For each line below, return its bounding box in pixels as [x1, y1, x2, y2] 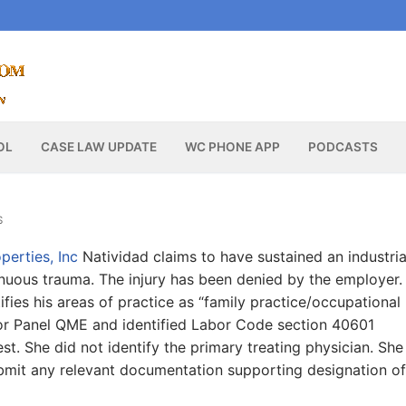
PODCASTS [307, 140, 378, 155]
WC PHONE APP [184, 140, 280, 155]
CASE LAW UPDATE [40, 140, 157, 155]
